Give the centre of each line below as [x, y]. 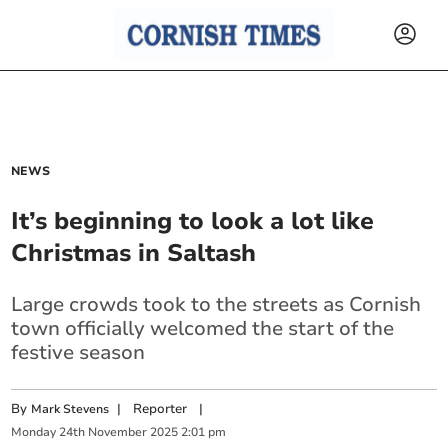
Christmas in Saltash [134, 253]
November [118, 432]
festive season [78, 352]
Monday [34, 432]
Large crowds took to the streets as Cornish [216, 304]
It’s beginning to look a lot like [193, 221]
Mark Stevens [70, 409]
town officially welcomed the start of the [203, 328]
